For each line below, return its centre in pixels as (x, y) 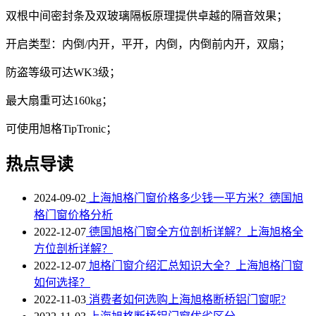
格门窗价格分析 (73, 215)
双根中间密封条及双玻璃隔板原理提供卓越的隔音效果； (147, 16)
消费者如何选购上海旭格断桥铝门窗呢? (186, 300)
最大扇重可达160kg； (59, 100)
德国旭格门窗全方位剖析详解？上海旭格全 (195, 232)
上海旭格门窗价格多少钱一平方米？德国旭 (195, 198)
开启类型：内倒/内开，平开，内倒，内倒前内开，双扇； (148, 44)
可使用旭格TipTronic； (61, 128)
